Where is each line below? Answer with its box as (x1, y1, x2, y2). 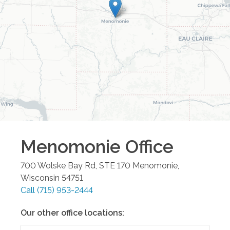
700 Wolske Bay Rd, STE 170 (21, 160, 130, 170)
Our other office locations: (21, 207, 124, 218)
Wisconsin (21, 172, 60, 183)
